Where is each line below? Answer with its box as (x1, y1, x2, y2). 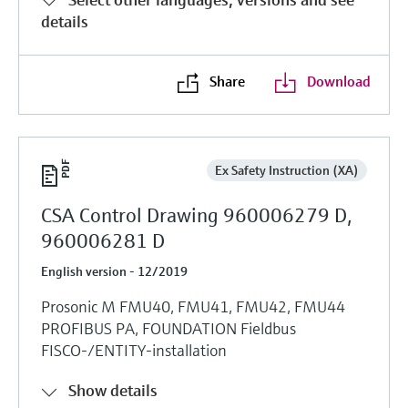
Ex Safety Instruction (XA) (214, 161, 359, 178)
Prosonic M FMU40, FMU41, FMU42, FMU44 (41, 295, 345, 317)
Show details (68, 379, 158, 401)
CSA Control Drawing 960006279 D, (41, 202, 352, 228)
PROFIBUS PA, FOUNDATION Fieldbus (41, 317, 296, 339)
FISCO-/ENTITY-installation (41, 339, 227, 361)
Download (306, 71, 371, 90)
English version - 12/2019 (41, 262, 188, 280)
